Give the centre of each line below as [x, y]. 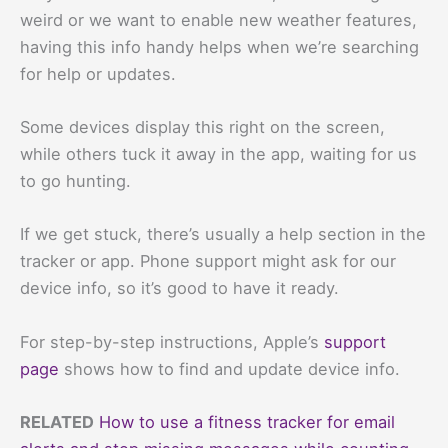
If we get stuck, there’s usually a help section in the [223, 234]
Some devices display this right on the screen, [202, 127]
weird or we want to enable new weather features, [218, 19]
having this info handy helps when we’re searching [219, 46]
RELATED [57, 421]
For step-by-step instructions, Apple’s [172, 341]
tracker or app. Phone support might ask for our [208, 261]
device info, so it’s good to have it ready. [179, 288]
